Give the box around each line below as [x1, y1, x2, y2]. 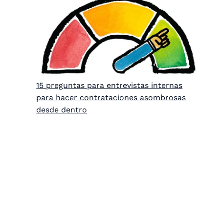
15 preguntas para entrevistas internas [36, 81, 183, 90]
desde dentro [36, 105, 88, 115]
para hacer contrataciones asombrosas [36, 93, 186, 103]
